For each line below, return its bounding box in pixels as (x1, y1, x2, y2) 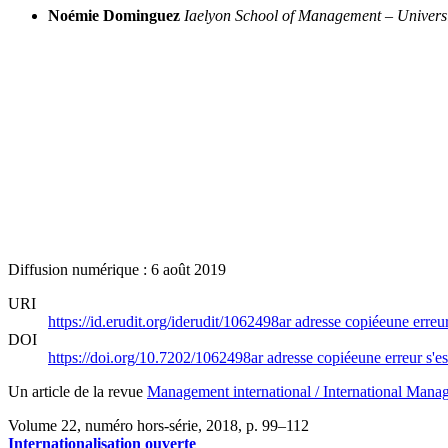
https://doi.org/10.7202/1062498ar (48, 348, 267, 366)
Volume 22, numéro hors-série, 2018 (8, 416, 238, 434)
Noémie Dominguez (48, 6, 180, 24)
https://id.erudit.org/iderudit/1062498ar (48, 312, 295, 330)
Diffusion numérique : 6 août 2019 (8, 260, 226, 278)
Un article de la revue (8, 382, 147, 400)
